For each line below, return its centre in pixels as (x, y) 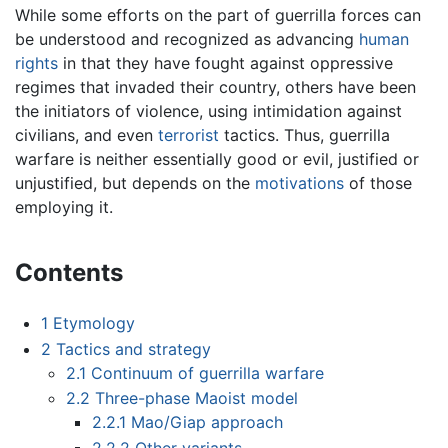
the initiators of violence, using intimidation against (208, 111)
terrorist (188, 135)
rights (36, 63)
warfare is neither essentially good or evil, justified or (217, 159)
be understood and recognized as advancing (187, 39)
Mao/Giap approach (206, 422)
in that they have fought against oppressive (225, 63)
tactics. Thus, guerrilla (304, 135)
